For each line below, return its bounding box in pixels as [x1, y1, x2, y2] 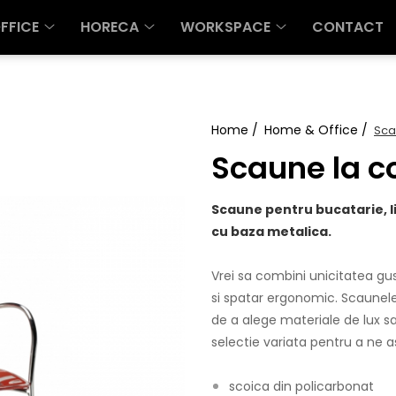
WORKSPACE [179, 17, 270, 37]
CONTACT [311, 17, 384, 37]
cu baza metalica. [211, 223, 331, 240]
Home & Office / [264, 121, 371, 139]
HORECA [80, 17, 139, 37]
